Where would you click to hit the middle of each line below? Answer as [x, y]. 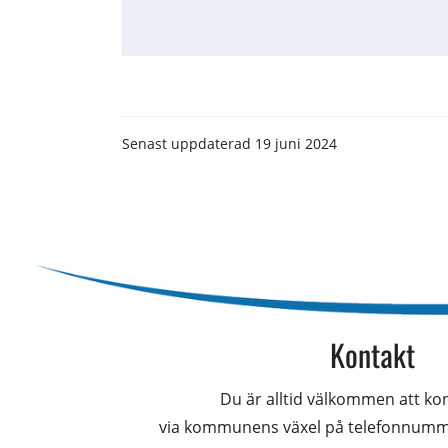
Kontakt [372, 354]
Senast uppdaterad [189, 143]
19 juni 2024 [296, 143]
